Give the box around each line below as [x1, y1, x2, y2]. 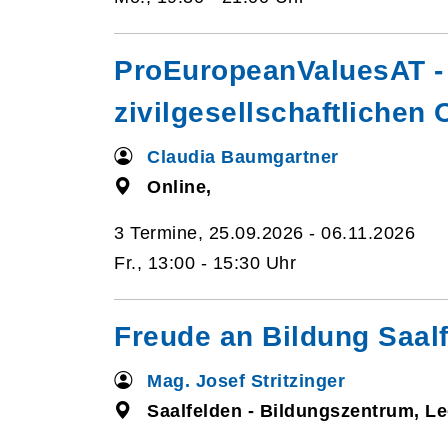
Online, [147, 177, 212, 197]
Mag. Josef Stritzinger [147, 371, 346, 391]
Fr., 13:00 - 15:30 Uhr [114, 253, 296, 273]
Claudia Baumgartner [147, 147, 339, 167]
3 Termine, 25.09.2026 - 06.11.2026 [114, 223, 415, 243]
